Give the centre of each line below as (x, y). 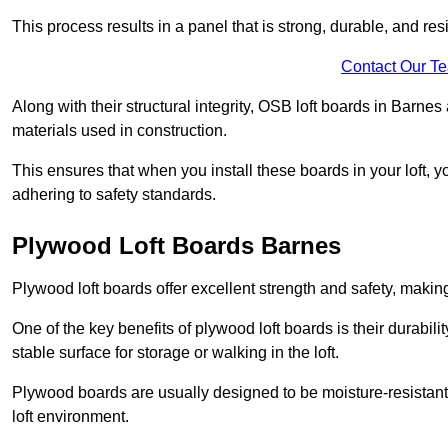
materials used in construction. (119, 131)
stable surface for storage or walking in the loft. (175, 353)
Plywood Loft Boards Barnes (176, 246)
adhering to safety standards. (114, 195)
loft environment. (70, 417)
